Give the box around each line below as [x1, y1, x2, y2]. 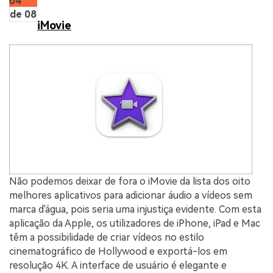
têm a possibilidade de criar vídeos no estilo [9, 232, 204, 244]
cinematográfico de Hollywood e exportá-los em [9, 246, 227, 258]
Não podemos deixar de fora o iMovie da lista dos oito [9, 175, 250, 188]
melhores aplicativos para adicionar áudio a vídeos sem [9, 190, 252, 202]
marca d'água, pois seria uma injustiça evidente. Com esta [9, 204, 261, 216]
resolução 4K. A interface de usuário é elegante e [9, 260, 227, 272]
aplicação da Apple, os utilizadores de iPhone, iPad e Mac [9, 218, 260, 230]
